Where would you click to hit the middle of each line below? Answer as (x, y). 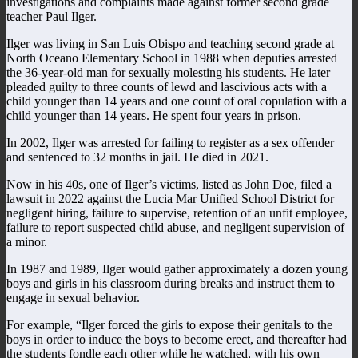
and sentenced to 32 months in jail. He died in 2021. (137, 157)
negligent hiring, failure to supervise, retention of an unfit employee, (177, 213)
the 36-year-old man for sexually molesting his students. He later (168, 72)
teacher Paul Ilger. (52, 16)
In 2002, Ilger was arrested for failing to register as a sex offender (170, 142)
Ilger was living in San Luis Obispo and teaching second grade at (170, 43)
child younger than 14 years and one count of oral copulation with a (177, 101)
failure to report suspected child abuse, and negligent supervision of (175, 227)
